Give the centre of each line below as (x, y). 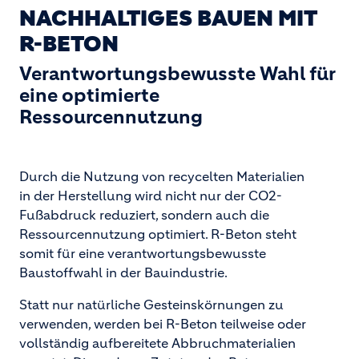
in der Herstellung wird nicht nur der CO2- (151, 196)
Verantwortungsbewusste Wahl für (177, 74)
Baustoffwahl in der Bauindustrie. (123, 272)
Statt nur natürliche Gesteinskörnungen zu (151, 305)
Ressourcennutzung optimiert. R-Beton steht (158, 234)
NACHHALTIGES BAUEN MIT (168, 18)
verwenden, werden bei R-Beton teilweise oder (163, 324)
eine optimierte (89, 95)
